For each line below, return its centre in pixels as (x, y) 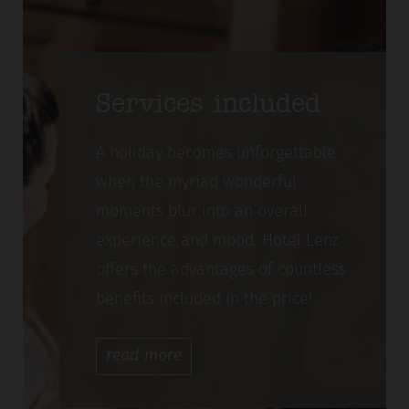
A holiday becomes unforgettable (215, 154)
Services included (208, 105)
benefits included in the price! (204, 300)
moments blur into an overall (201, 213)
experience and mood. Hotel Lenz (217, 242)
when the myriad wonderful (196, 184)
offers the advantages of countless (220, 271)
